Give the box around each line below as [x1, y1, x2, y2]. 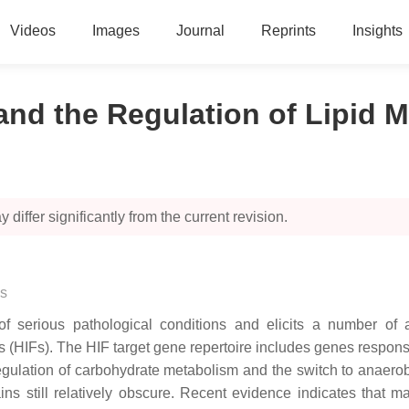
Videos [9, 23, 56, 38]
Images [91, 23, 140, 38]
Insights [351, 23, 403, 38]
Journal [175, 23, 225, 38]
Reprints [260, 23, 316, 38]
